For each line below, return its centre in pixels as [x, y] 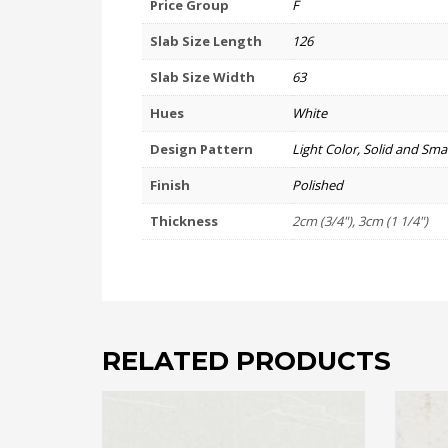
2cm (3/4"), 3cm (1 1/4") [360, 220]
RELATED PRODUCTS [246, 360]
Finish [170, 184]
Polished [317, 184]
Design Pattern [201, 148]
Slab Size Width [202, 76]
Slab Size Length [206, 40]
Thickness [184, 220]
